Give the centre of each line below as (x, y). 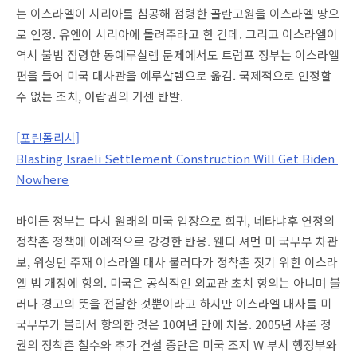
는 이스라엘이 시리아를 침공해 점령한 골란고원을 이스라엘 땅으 (178, 13)
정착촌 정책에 (51, 241)
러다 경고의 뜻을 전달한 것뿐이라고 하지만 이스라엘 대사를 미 (174, 303)
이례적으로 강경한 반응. (150, 241)
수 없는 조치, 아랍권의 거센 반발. (100, 96)
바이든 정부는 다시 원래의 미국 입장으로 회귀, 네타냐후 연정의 (175, 220)
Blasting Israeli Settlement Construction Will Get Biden (177, 158)
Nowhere (42, 179)
